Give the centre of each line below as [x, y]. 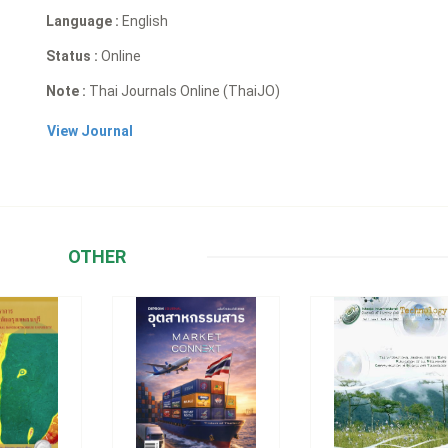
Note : [66, 90]
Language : [83, 20]
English [144, 20]
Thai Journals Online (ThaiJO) [183, 90]
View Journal [90, 130]
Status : [72, 55]
